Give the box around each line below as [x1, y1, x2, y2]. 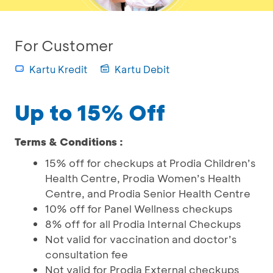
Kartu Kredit [29, 63, 88, 76]
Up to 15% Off [15, 98, 165, 126]
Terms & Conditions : [15, 135, 123, 148]
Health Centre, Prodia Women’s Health [45, 171, 241, 185]
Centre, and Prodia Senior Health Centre [45, 186, 250, 200]
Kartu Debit [115, 63, 170, 76]
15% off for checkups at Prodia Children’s [45, 156, 256, 169]
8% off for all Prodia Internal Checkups [45, 217, 241, 230]
